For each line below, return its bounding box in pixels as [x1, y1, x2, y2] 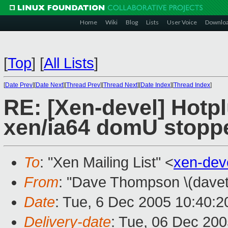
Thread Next [103, 81, 137, 89]
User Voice [167, 18, 197, 26]
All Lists [44, 55, 94, 71]
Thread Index [174, 81, 210, 89]
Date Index [140, 81, 170, 89]
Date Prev [5, 81, 33, 89]
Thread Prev [66, 81, 100, 89]
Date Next [36, 81, 63, 89]
